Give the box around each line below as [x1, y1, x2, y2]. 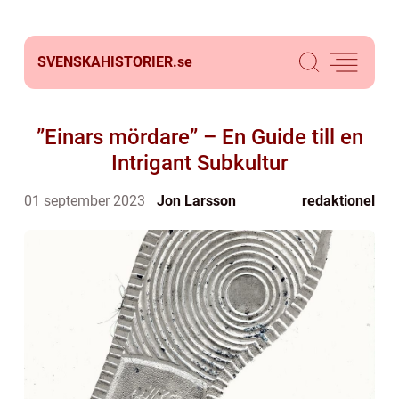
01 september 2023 [24, 192, 149, 209]
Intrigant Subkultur [111, 151, 288, 175]
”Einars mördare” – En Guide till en [36, 125, 363, 150]
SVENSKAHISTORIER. [37, 53, 177, 70]
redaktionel [302, 192, 375, 209]
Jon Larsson [157, 192, 236, 209]
